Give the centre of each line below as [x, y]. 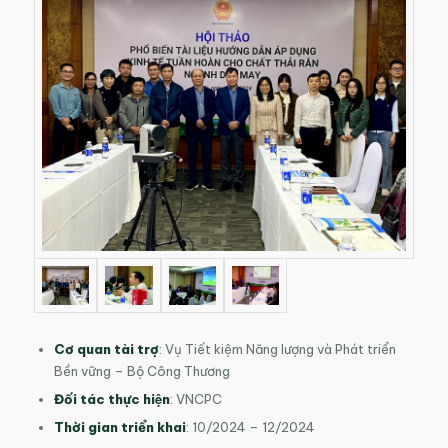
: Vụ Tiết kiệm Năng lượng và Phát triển [277, 348]
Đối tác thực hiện [111, 398]
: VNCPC [195, 398]
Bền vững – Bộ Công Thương [141, 370]
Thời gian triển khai [119, 426]
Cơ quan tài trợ [106, 348]
